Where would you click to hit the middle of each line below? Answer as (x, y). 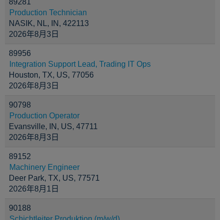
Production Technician (48, 13)
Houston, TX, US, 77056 (51, 75)
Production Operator (44, 116)
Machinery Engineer (44, 167)
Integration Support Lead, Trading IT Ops (80, 64)
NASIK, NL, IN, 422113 (49, 23)
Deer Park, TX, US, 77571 (54, 178)
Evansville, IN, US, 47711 (53, 126)
